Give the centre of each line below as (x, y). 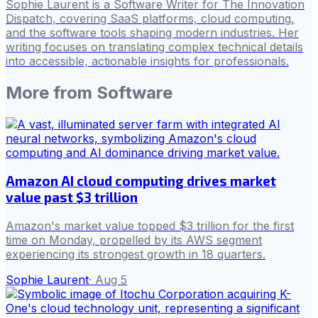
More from (51, 92)
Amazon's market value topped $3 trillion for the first (150, 226)
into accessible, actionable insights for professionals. (147, 61)
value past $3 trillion (72, 197)
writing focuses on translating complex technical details (154, 46)
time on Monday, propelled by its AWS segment (134, 240)
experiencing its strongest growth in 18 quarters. (136, 254)
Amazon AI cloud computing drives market (141, 181)
